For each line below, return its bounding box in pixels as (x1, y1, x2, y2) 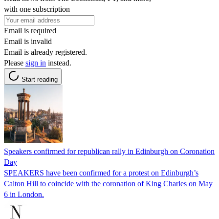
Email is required (4, 26, 56, 35)
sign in (25, 58, 46, 67)
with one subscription (4, 4, 70, 13)
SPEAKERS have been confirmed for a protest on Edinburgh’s (4, 168, 198, 177)
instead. (46, 58, 71, 67)
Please (4, 58, 25, 67)
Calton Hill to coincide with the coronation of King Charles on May (4, 179, 213, 188)
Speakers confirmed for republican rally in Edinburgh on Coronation (4, 147, 215, 155)
